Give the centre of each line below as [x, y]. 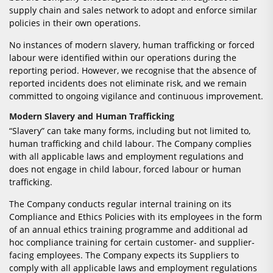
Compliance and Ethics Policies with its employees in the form [136, 217]
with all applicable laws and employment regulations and [126, 157]
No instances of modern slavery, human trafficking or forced [132, 45]
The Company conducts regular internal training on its [120, 204]
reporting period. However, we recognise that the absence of [133, 71]
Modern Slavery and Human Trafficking [92, 116]
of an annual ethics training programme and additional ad [129, 230]
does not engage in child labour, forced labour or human [125, 169]
